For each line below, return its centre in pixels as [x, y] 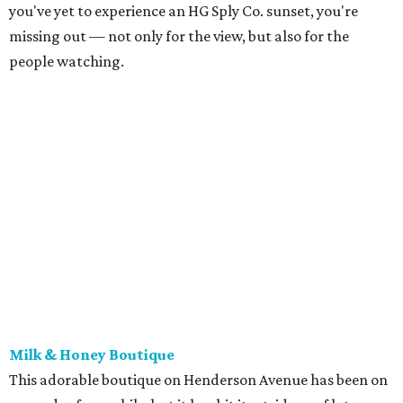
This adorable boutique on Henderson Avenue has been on [198, 380]
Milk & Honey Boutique [92, 355]
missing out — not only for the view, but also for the [179, 36]
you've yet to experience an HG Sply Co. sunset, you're [184, 11]
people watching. [67, 62]
